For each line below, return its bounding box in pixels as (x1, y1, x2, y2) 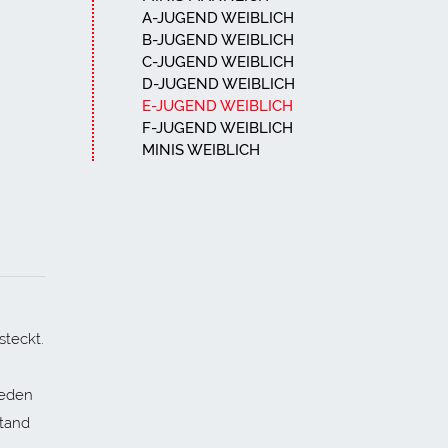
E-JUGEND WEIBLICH (142, 97, 293, 116)
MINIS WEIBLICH (142, 141, 260, 160)
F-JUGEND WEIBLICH (142, 119, 293, 138)
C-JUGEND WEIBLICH (142, 53, 294, 72)
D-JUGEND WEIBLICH (142, 75, 295, 94)
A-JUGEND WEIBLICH (142, 9, 294, 28)
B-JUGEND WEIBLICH (142, 31, 294, 50)
